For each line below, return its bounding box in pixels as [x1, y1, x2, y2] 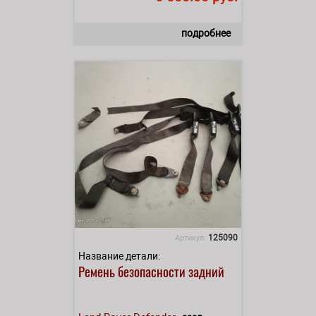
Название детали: [78, 250, 160, 262]
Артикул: [175, 233, 208, 243]
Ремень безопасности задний [78, 260, 224, 281]
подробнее [181, 27, 231, 39]
